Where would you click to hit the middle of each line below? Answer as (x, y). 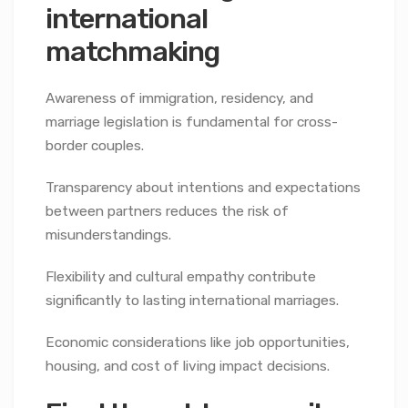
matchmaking (133, 51)
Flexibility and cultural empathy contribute (181, 277)
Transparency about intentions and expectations (203, 188)
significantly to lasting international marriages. (192, 301)
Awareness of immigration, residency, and (179, 99)
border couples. (95, 146)
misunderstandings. (108, 235)
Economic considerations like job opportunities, (198, 343)
